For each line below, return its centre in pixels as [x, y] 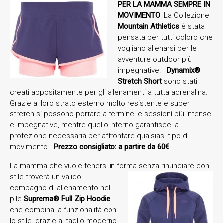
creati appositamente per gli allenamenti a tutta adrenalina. [109, 92]
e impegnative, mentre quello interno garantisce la [94, 125]
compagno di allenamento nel [60, 187]
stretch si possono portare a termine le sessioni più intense [111, 114]
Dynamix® [183, 70]
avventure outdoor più [155, 59]
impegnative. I [142, 70]
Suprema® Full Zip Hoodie [67, 198]
